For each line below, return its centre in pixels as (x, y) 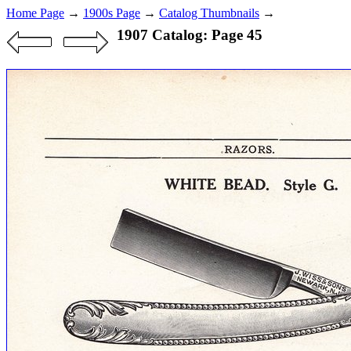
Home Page (35, 13)
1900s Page (112, 13)
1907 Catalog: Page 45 (189, 35)
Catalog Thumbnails (209, 13)
